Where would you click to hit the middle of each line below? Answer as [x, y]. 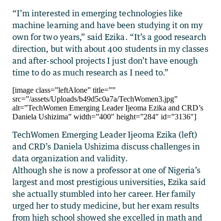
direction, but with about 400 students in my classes [110, 49]
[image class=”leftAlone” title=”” [64, 90]
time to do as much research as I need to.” [91, 72]
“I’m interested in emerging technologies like [98, 13]
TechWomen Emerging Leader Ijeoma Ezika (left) [105, 134]
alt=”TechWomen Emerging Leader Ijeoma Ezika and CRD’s [108, 108]
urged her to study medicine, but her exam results [106, 205]
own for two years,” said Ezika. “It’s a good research [109, 37]
